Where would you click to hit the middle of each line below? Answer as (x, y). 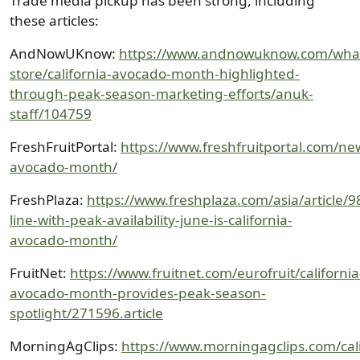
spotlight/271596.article (86, 313)
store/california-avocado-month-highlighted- (155, 74)
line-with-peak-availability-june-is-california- (151, 220)
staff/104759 (51, 114)
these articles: (54, 21)
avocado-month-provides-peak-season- (138, 293)
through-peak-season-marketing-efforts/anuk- (162, 94)
